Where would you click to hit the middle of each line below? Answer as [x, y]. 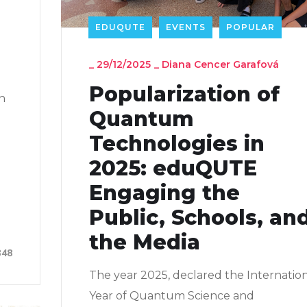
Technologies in [177, 143]
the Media [145, 242]
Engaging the [164, 193]
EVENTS [186, 27]
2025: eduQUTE [173, 168]
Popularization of [184, 94]
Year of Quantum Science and [172, 295]
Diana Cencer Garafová [220, 64]
